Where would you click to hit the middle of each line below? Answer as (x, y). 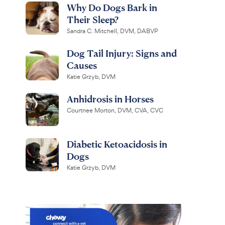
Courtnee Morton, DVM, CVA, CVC (115, 110)
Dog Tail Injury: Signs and (122, 53)
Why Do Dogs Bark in (112, 7)
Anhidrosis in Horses (110, 99)
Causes (82, 65)
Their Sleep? (92, 19)
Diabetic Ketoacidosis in (117, 144)
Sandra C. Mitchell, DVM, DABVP (112, 31)
